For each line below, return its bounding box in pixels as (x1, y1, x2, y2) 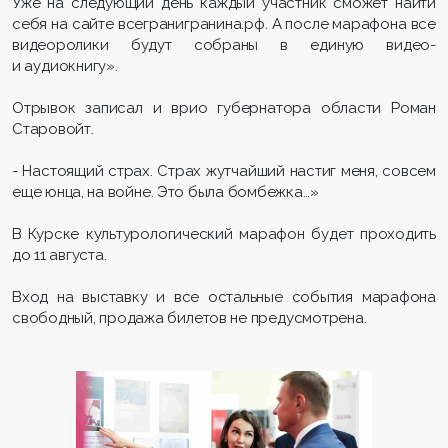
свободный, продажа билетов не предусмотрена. (12, 309, 367, 328)
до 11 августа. (12, 246, 107, 265)
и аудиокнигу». (12, 57, 118, 76)
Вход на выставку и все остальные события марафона (12, 288, 436, 307)
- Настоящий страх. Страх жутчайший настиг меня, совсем (12, 162, 436, 181)
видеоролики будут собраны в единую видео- (12, 36, 436, 55)
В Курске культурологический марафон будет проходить (12, 225, 436, 244)
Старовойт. (12, 120, 94, 139)
